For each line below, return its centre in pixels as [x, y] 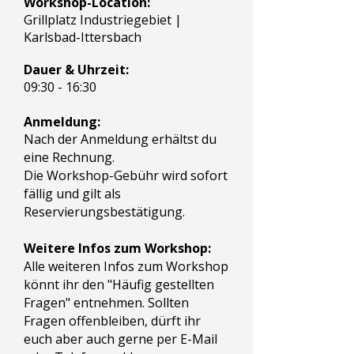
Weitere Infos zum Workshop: [117, 248]
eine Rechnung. [69, 157]
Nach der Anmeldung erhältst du [120, 139]
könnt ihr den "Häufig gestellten [119, 284]
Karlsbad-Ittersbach [83, 37]
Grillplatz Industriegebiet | [103, 20]
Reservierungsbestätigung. [104, 212]
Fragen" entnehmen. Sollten [106, 303]
